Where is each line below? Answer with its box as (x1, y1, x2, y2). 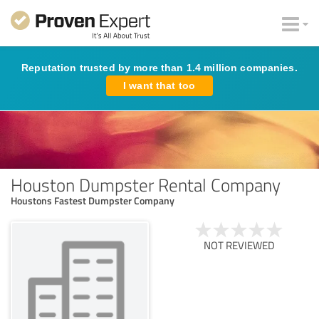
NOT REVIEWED (204, 237, 275, 253)
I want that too (123, 80, 196, 91)
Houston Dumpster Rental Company (11, 172, 281, 197)
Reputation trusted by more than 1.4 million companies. (21, 62, 298, 73)
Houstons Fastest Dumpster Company (11, 193, 174, 207)
